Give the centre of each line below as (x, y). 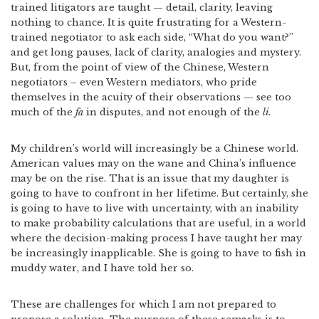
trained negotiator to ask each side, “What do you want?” (152, 37)
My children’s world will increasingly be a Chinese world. (155, 148)
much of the (43, 112)
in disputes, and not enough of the (173, 112)
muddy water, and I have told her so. (102, 268)
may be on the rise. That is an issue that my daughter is (150, 178)
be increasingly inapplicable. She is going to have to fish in (158, 253)
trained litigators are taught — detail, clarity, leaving (142, 7)
